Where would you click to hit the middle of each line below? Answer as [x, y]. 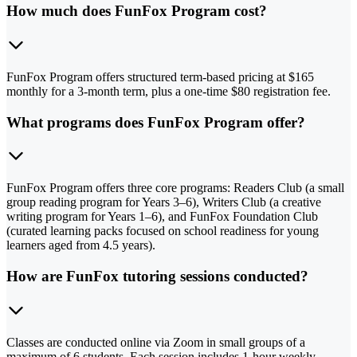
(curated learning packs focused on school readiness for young [163, 231]
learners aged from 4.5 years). [81, 245]
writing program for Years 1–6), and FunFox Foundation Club [162, 217]
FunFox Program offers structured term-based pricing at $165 [160, 77]
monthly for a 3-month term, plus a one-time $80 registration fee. [169, 92]
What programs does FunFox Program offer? [156, 122]
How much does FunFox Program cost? [137, 11]
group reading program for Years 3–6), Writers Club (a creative [164, 202]
